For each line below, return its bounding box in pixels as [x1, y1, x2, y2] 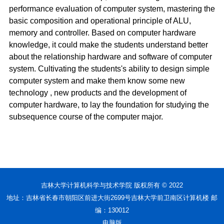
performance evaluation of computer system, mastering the [9, 4, 215, 13]
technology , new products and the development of [9, 88, 186, 97]
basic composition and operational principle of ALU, [9, 16, 191, 25]
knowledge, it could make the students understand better [9, 40, 208, 49]
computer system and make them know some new [9, 76, 185, 85]
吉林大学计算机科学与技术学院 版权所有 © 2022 [41, 181, 183, 189]
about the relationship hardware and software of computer [9, 52, 212, 61]
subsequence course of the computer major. [9, 112, 163, 121]
